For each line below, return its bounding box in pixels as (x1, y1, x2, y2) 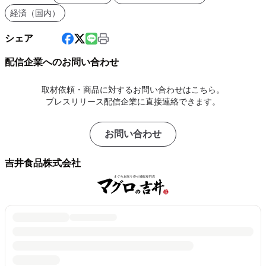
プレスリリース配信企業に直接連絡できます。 (46, 97, 220, 106)
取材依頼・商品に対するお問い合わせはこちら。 (42, 85, 224, 94)
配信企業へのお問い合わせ (5, 57, 119, 67)
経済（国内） (10, 8, 60, 18)
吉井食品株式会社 (5, 158, 81, 168)
